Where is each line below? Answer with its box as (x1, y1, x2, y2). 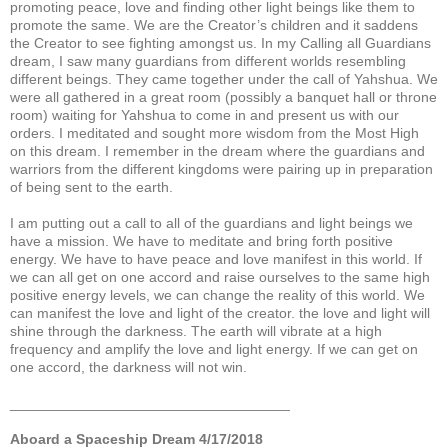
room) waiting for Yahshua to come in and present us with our (10, 106, 399, 123)
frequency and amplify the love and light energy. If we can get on (10, 340, 418, 357)
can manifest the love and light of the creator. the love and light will (10, 304, 430, 321)
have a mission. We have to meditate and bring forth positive (10, 232, 393, 249)
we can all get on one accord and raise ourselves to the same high (10, 268, 430, 285)
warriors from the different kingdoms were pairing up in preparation (10, 160, 433, 177)
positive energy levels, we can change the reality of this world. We (10, 286, 425, 303)
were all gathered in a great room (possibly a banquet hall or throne (10, 88, 437, 105)
